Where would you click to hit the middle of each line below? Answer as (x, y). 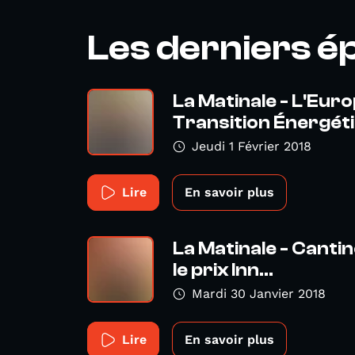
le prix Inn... (223, 270)
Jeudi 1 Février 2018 (252, 146)
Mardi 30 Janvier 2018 (259, 294)
